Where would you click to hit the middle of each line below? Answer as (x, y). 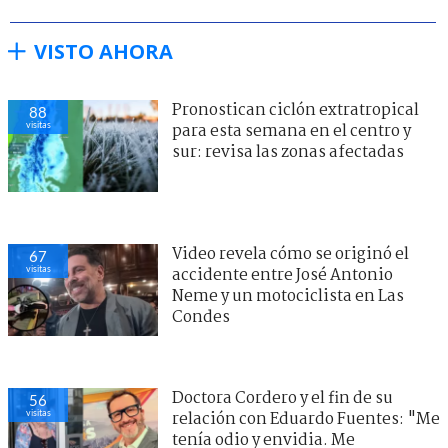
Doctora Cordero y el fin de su (282, 398)
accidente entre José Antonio (282, 275)
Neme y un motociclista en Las (288, 296)
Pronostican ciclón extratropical (295, 110)
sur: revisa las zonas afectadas (288, 152)
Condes (201, 317)
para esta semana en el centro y (291, 131)
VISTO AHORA (103, 51)
